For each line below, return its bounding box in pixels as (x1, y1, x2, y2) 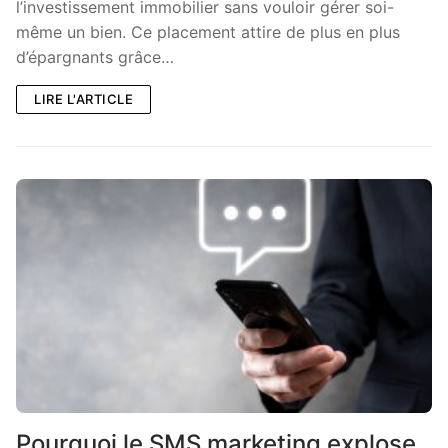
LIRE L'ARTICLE (34, 90, 133, 107)
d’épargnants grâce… (16, 46, 174, 67)
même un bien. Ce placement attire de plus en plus (16, 21, 400, 42)
